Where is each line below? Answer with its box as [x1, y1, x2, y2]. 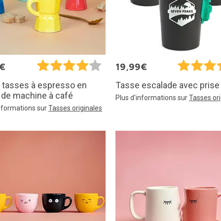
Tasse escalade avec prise [115, 79, 220, 90]
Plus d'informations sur [115, 93, 189, 102]
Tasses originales [48, 104, 102, 112]
